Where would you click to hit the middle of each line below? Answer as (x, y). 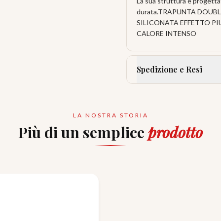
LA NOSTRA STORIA (110, 115)
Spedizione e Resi (169, 69)
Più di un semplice (83, 132)
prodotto (175, 132)
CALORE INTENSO (166, 33)
